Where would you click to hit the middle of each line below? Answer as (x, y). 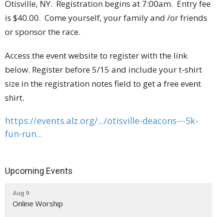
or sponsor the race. (43, 32)
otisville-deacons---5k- (153, 121)
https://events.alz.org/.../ (56, 121)
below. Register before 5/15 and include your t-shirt (103, 70)
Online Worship (38, 203)
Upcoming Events (39, 171)
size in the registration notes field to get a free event (103, 84)
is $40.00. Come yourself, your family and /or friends (106, 18)
